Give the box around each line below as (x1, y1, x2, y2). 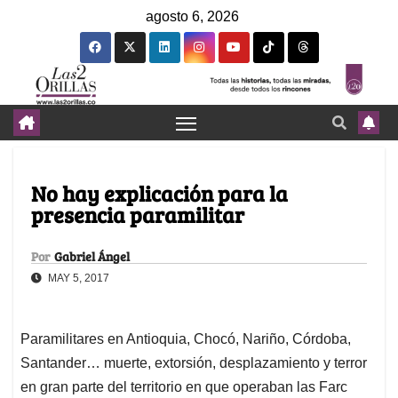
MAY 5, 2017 (45, 272, 109, 285)
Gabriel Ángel (54, 248, 130, 266)
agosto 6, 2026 (146, 9, 239, 24)
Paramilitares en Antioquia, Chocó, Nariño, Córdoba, (20, 331, 351, 347)
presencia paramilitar (31, 200, 244, 230)
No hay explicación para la (31, 179, 288, 209)
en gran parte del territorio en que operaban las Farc (20, 379, 347, 395)
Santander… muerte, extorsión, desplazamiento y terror (20, 355, 367, 371)
